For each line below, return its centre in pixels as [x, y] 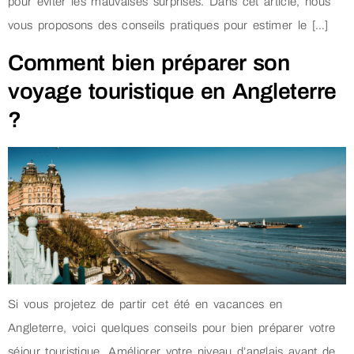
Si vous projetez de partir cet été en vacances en [145, 305]
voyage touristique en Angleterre [172, 91]
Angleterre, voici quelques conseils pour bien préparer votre [172, 328]
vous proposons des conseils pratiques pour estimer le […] [168, 26]
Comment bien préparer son [149, 62]
